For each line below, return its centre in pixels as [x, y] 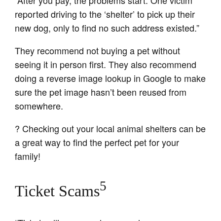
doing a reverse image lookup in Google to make [110, 78]
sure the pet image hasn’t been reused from [101, 92]
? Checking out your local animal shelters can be [110, 129]
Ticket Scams [57, 191]
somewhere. [39, 106]
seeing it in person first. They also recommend [106, 64]
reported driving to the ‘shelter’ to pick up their [105, 14]
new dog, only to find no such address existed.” [107, 28]
